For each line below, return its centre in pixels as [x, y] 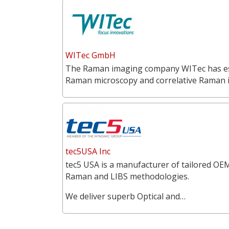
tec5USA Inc [88, 151]
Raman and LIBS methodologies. [127, 176]
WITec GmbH [90, 55]
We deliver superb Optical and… [125, 196]
